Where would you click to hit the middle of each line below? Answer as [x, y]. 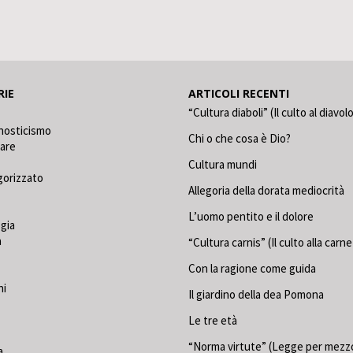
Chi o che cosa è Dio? [240, 138]
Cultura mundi [223, 164]
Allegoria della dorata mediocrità [266, 190]
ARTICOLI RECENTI [239, 93]
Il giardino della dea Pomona [256, 294]
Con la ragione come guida [252, 268]
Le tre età [213, 320]
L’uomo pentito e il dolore [251, 216]
